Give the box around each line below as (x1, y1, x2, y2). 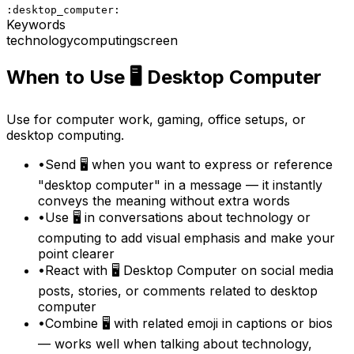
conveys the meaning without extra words (38, 193, 290, 209)
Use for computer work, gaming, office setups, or (6, 111, 306, 128)
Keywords (6, 16, 66, 32)
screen (137, 32, 178, 48)
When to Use (6, 66, 130, 89)
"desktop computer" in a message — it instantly (38, 177, 322, 194)
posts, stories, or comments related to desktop (38, 283, 318, 299)
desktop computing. (6, 127, 124, 144)
